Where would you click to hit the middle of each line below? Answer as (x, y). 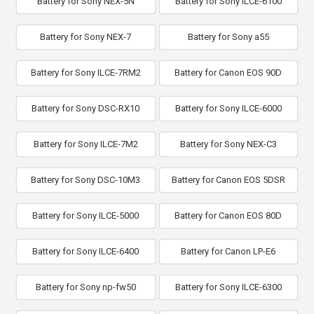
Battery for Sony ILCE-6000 (228, 108)
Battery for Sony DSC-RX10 (86, 108)
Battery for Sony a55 (228, 37)
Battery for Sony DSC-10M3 (86, 180)
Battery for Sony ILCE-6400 (86, 251)
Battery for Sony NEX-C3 (228, 144)
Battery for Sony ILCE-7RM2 (86, 73)
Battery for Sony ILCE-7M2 (86, 144)
